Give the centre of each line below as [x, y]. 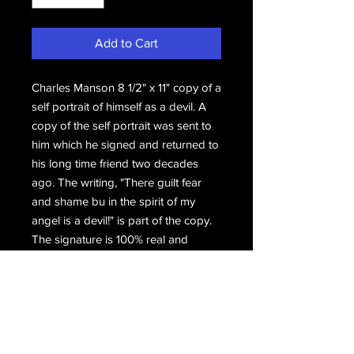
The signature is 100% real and [110, 239]
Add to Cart [126, 43]
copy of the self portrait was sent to [122, 125]
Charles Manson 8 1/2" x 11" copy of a [126, 87]
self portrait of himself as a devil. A [119, 106]
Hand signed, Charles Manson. [110, 277]
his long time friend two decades [115, 163]
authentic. [56, 258]
